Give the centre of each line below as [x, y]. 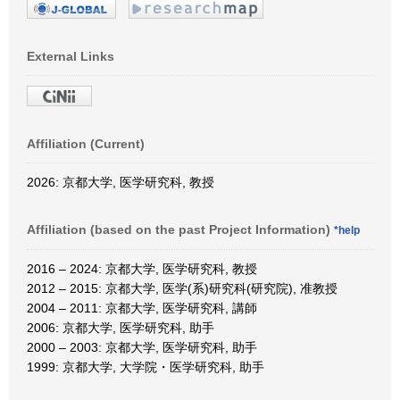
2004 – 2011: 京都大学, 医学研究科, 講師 [142, 308]
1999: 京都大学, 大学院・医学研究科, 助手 [146, 367]
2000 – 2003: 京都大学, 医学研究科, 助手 [142, 347]
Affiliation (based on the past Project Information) [180, 229]
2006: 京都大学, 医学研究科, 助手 [121, 327]
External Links [71, 56]
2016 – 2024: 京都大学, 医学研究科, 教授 [142, 268]
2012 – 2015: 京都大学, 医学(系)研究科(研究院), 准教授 [182, 288]
